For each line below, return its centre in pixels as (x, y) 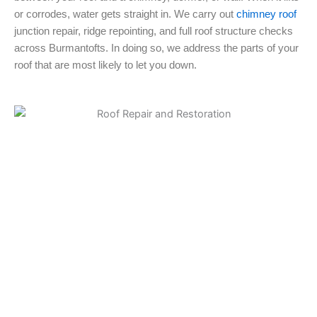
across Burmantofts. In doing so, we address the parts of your (156, 48)
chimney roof (266, 14)
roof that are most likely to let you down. (105, 65)
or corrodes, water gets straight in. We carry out (125, 14)
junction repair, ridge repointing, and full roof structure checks (154, 31)
